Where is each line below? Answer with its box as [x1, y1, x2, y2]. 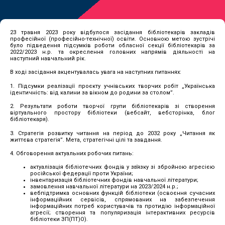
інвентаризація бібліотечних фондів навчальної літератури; [30, 177, 198, 184]
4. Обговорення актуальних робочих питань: [10, 150, 134, 157]
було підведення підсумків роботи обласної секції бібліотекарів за [10, 42, 215, 49]
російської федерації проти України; [30, 170, 133, 177]
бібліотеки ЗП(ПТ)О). [30, 216, 88, 223]
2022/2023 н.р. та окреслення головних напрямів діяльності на [10, 49, 215, 55]
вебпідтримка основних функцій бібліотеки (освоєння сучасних [30, 190, 215, 197]
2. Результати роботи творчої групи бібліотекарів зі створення [10, 103, 215, 110]
